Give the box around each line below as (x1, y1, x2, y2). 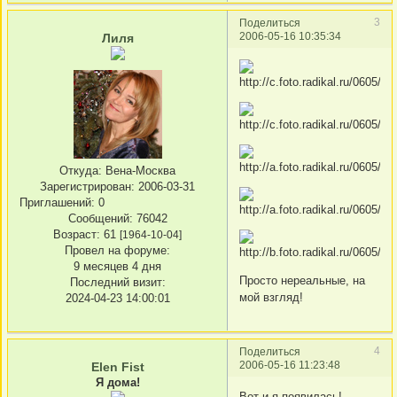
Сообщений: (67, 211, 133, 225)
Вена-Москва (102, 163, 175, 177)
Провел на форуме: (65, 243, 170, 257)
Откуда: (59, 163, 102, 177)
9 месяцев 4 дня (74, 259, 161, 273)
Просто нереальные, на (239, 273, 365, 287)
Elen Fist (90, 360, 144, 375)
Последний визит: (69, 275, 166, 289)
